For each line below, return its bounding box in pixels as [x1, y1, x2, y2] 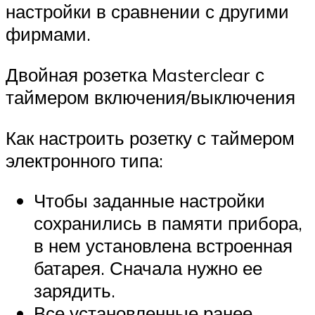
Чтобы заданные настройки [34, 189, 265, 212]
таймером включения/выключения [6, 85, 295, 108]
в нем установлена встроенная [34, 234, 292, 257]
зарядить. [34, 279, 115, 302]
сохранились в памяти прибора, [34, 212, 302, 235]
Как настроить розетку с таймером [6, 126, 295, 149]
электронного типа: [6, 148, 163, 172]
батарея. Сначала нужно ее [34, 257, 262, 280]
